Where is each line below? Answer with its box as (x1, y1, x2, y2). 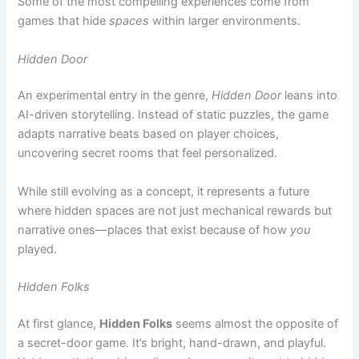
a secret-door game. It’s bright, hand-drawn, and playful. (18, 279, 327, 294)
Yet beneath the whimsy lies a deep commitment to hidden (18, 298, 339, 313)
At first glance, (18, 260, 100, 275)
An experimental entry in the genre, (18, 31, 212, 46)
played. (18, 185, 58, 200)
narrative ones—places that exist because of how (18, 166, 291, 181)
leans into (281, 31, 338, 46)
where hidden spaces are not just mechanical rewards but (18, 147, 333, 162)
